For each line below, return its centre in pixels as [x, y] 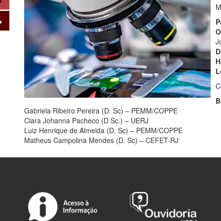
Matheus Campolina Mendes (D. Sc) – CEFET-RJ [101, 140]
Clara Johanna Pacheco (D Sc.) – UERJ [86, 120]
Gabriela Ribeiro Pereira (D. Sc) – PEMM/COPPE [101, 110]
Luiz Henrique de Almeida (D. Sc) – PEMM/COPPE [103, 130]
